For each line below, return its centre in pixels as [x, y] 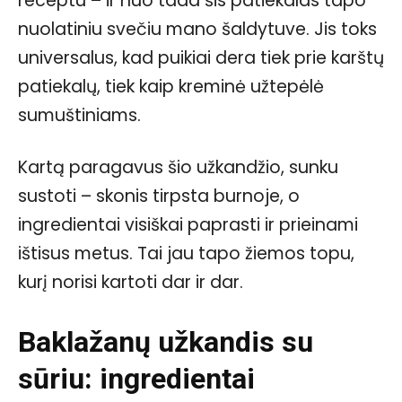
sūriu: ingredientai [136, 378]
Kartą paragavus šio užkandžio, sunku [178, 167]
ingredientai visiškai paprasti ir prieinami [188, 224]
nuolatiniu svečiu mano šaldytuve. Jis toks [197, 29]
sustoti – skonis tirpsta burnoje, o [159, 196]
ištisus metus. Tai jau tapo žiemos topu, [186, 253]
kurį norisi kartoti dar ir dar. [131, 282]
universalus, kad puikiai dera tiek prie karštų [201, 57]
